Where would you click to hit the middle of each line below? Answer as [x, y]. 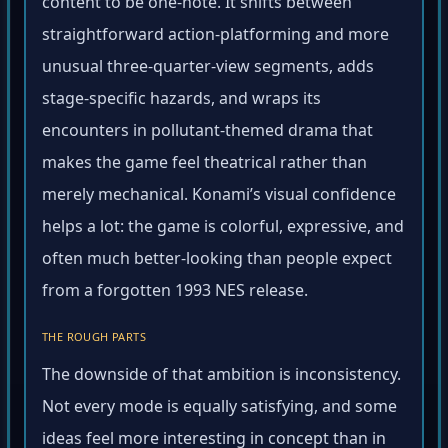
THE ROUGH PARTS [94, 340]
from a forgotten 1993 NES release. [175, 293]
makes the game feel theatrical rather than [204, 165]
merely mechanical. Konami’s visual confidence [219, 197]
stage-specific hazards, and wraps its [181, 101]
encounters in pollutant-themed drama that [207, 133]
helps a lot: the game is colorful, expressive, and [223, 229]
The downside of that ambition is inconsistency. [221, 377]
